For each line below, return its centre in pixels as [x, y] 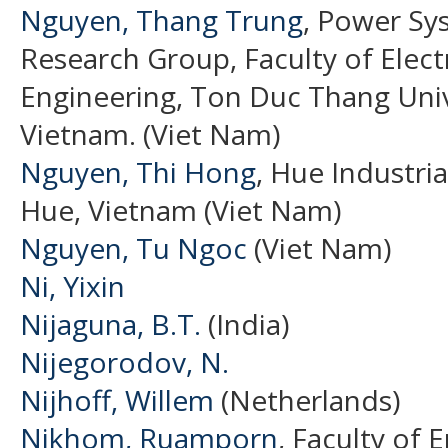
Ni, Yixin [72, 285]
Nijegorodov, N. [124, 361]
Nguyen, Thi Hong [138, 171]
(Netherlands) [307, 399]
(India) [245, 323]
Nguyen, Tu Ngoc [133, 247]
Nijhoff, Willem [117, 399]
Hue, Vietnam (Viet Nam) [180, 209]
